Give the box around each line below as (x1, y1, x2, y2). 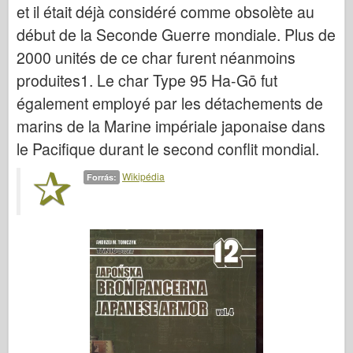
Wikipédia (122, 169, 165, 183)
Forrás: (87, 171, 117, 183)
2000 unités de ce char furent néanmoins (17, 46, 295, 69)
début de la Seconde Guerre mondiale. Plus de (17, 24, 336, 46)
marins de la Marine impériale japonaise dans (17, 115, 325, 137)
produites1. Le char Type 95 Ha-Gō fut (17, 69, 277, 91)
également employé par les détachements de (17, 92, 323, 114)
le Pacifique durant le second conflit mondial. (17, 138, 319, 160)
